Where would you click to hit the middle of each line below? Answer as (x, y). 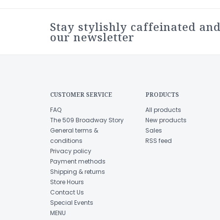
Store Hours (67, 182)
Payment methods (78, 161)
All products (163, 110)
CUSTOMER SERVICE (81, 94)
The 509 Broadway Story (87, 120)
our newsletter (92, 37)
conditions (66, 140)
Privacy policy (71, 151)
